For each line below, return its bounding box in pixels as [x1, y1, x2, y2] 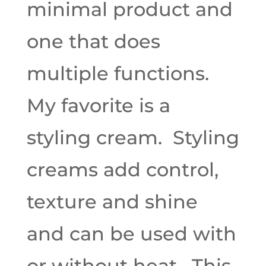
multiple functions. [26, 62, 214, 85]
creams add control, [26, 158, 218, 181]
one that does [26, 30, 160, 53]
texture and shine [26, 190, 198, 213]
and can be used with [26, 222, 236, 245]
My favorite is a [26, 94, 170, 117]
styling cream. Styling [26, 126, 239, 149]
